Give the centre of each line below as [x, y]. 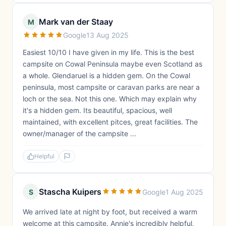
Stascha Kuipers [70, 192]
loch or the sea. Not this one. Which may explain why [110, 99]
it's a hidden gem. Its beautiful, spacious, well [97, 110]
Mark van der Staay [76, 22]
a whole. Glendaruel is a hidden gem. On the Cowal [106, 75]
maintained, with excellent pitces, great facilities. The [110, 122]
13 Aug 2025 [107, 35]
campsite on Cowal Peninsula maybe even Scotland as [112, 64]
